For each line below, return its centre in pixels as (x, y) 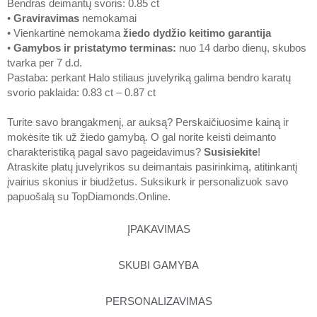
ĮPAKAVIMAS (158, 229)
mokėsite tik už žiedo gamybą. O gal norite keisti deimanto (142, 137)
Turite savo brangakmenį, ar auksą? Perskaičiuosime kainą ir (148, 122)
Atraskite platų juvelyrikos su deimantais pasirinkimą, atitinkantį (152, 167)
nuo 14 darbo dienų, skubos (241, 48)
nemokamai (108, 18)
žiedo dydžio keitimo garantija (197, 33)
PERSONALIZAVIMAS (158, 301)
